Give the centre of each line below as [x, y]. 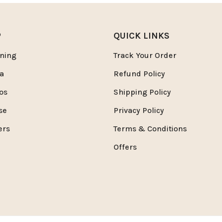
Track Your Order [145, 55]
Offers [125, 147]
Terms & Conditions [150, 128]
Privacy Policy [139, 110]
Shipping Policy [142, 92]
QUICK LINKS [141, 35]
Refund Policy [139, 73]
